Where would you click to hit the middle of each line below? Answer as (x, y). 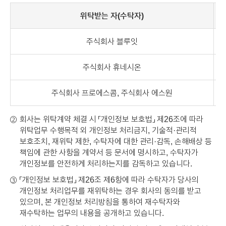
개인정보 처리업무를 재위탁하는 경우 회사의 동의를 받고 (110, 190)
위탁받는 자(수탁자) (112, 15)
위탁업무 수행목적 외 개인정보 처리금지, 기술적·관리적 (108, 130)
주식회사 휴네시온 (112, 67)
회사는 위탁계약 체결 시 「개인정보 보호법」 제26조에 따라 (111, 119)
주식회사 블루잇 (112, 41)
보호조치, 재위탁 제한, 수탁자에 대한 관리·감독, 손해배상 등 (116, 141)
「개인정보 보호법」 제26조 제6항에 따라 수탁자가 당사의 (109, 179)
